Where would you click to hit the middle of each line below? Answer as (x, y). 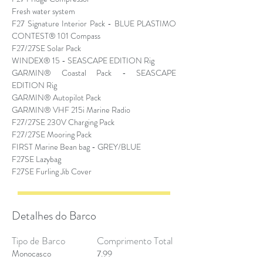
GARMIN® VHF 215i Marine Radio (71, 110)
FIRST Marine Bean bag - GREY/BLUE (76, 147)
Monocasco (31, 254)
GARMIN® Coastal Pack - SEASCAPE (94, 73)
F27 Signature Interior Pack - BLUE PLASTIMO (94, 23)
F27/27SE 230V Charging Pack (63, 122)
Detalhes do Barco (54, 216)
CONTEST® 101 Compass (56, 36)
